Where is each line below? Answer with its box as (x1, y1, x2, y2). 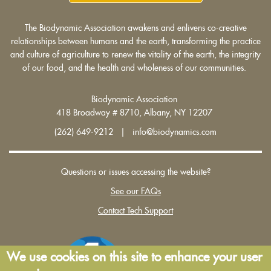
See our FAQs (110, 186, 161, 195)
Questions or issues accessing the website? (60, 167, 211, 176)
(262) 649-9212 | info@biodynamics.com (54, 127, 217, 136)
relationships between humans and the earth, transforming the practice (10, 36, 261, 45)
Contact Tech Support (98, 206, 173, 215)
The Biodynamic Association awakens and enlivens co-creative (24, 23, 247, 32)
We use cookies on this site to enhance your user (7, 251, 263, 264)
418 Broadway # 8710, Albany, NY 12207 (56, 108, 215, 117)
